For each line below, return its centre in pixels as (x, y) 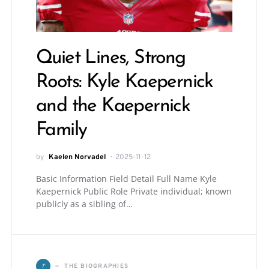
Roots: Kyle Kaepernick (125, 82)
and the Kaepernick (113, 106)
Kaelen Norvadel (77, 157)
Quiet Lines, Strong (111, 58)
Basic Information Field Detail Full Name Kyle (126, 179)
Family (62, 130)
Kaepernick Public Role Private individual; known (134, 191)
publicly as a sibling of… (84, 204)
